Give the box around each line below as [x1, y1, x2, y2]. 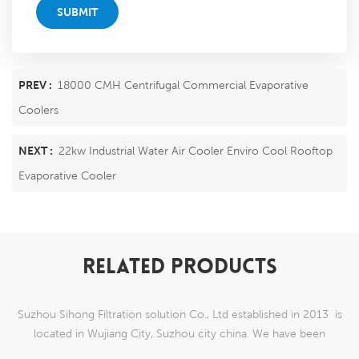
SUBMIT [57, 5, 98, 18]
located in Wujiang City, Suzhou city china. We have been [34, 326, 325, 340]
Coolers [18, 103, 58, 115]
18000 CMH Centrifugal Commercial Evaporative [58, 78, 309, 91]
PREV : [18, 78, 54, 91]
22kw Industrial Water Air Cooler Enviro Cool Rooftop [58, 143, 333, 157]
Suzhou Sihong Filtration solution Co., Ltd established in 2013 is [17, 307, 342, 321]
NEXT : [18, 143, 55, 157]
